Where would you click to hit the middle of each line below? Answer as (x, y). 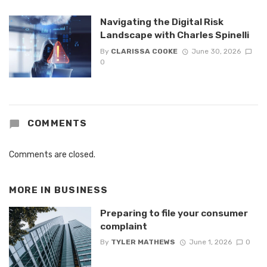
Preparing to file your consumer (174, 213)
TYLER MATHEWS (143, 242)
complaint (123, 226)
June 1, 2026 (210, 242)
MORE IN (32, 190)
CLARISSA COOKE (144, 51)
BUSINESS (81, 190)
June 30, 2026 (216, 51)
